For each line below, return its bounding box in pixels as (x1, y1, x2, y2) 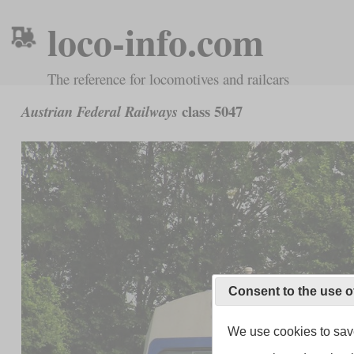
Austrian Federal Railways (21, 101, 178, 122)
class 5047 (177, 100, 243, 122)
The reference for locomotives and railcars (47, 69, 289, 88)
